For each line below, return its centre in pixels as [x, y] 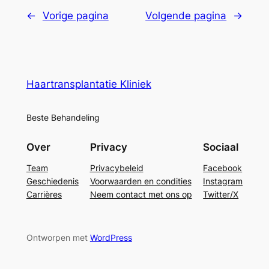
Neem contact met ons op [141, 194]
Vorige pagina [75, 15]
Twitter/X [221, 194]
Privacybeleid [116, 168]
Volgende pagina [186, 15]
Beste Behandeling [63, 117]
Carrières [44, 194]
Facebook [223, 168]
